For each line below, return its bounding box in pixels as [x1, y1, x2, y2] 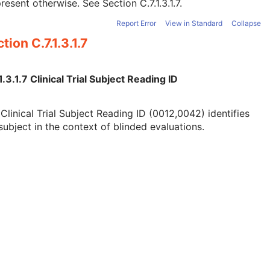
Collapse [231, 19, 261, 28]
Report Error [116, 19, 156, 28]
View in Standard [165, 19, 222, 28]
